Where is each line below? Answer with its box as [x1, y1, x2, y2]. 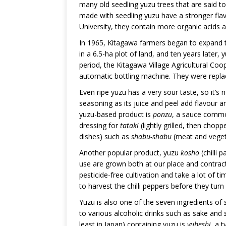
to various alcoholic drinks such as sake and [79, 208, 224, 218]
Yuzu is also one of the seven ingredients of [79, 197, 224, 207]
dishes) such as [79, 132, 129, 142]
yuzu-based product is [79, 109, 153, 120]
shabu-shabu [129, 132, 172, 142]
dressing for [79, 121, 120, 131]
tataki [120, 121, 139, 131]
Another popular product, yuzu [79, 148, 181, 158]
